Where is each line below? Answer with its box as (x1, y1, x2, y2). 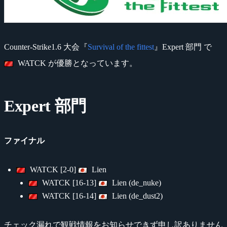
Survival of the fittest (88, 42, 154, 51)
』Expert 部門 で (154, 42, 212, 51)
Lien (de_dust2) (109, 191, 163, 200)
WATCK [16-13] (40, 178, 98, 187)
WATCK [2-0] (27, 165, 78, 174)
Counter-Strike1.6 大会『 (4, 42, 88, 51)
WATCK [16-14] (40, 191, 98, 200)
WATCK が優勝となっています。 (15, 58, 137, 67)
